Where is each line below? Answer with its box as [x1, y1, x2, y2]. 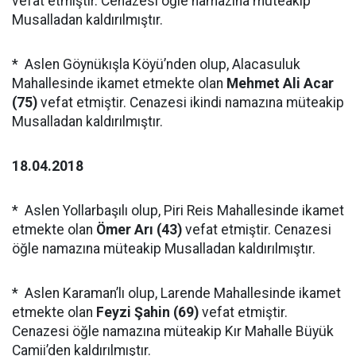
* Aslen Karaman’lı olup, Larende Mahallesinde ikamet [12, 285, 341, 301]
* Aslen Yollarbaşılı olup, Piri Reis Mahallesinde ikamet [12, 203, 344, 219]
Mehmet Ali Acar [223, 75, 334, 91]
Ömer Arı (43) [96, 222, 185, 238]
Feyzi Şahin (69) [93, 304, 202, 320]
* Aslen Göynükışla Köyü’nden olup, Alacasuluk [12, 56, 300, 72]
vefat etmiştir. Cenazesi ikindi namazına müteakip [37, 95, 344, 110]
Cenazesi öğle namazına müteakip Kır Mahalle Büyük [12, 323, 334, 339]
